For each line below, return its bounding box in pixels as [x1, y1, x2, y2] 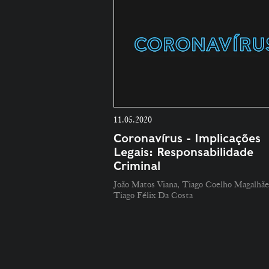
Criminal [113, 159, 160, 174]
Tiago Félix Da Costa [113, 190, 193, 201]
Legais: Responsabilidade [113, 145, 253, 160]
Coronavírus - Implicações [113, 131, 261, 146]
